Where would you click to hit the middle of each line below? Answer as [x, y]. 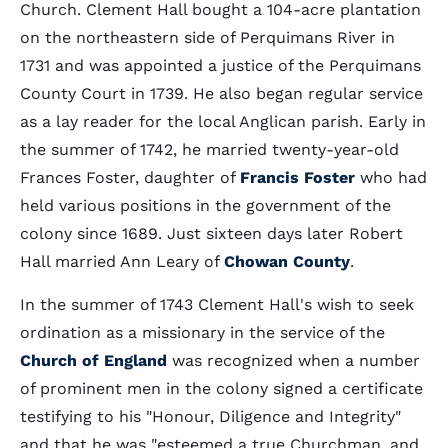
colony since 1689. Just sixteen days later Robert [211, 233]
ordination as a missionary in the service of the [202, 332]
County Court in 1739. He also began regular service [221, 93]
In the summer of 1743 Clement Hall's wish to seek [217, 304]
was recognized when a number [293, 360]
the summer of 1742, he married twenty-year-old [209, 149]
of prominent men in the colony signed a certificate [221, 388]
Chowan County [287, 261]
